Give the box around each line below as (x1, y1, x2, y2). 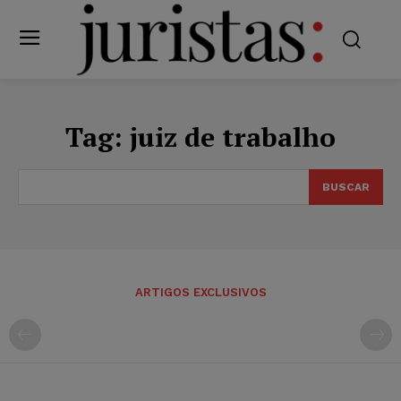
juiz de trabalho (130, 118, 336, 155)
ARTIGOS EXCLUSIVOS (134, 285, 267, 299)
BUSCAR (322, 180, 370, 193)
